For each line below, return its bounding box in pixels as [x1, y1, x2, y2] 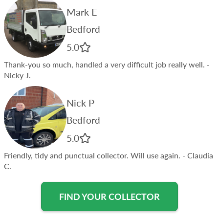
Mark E [66, 5, 97, 18]
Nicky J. [4, 70, 31, 80]
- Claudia [180, 150, 213, 160]
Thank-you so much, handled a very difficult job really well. [4, 59, 205, 69]
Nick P [66, 96, 94, 109]
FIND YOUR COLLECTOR [59, 191, 160, 202]
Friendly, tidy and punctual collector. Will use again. [4, 150, 180, 160]
